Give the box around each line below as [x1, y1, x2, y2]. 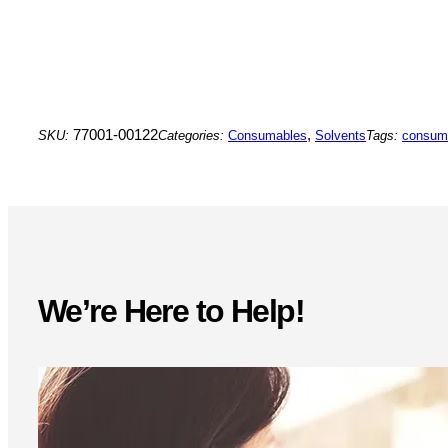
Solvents [315, 127, 366, 143]
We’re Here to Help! [38, 292, 305, 329]
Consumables [228, 127, 307, 143]
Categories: [158, 127, 228, 143]
